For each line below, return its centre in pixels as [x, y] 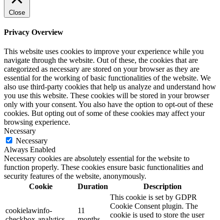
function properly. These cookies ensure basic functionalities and [104, 167]
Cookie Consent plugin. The [154, 206]
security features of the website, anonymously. [75, 176]
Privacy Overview [34, 32]
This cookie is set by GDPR [153, 197]
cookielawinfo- [29, 211]
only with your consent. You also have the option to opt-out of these [109, 105]
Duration [93, 187]
